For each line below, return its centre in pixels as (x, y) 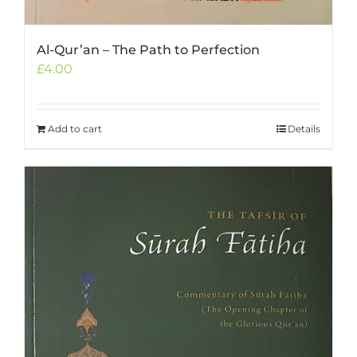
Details (304, 128)
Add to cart (75, 128)
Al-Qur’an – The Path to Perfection (148, 49)
